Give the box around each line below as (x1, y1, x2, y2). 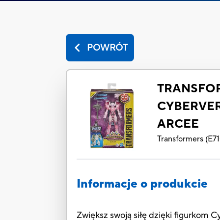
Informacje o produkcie (77, 176, 208, 192)
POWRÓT (87, 42, 128, 54)
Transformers (157, 134, 204, 144)
